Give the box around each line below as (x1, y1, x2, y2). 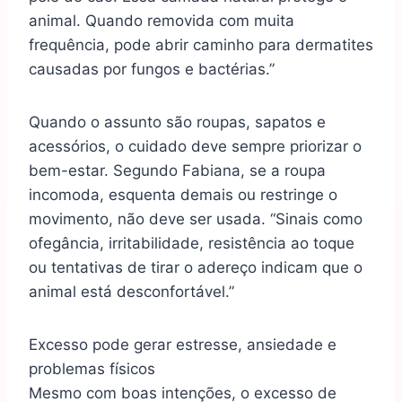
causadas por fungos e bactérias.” (29, 60, 275, 79)
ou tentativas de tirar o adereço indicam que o (29, 258, 363, 277)
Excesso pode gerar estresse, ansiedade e (29, 336, 336, 354)
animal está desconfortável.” (29, 283, 234, 301)
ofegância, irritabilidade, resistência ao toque (29, 234, 354, 253)
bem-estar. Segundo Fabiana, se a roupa (29, 162, 326, 180)
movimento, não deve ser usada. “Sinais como (29, 210, 363, 229)
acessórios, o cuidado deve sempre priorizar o (29, 137, 362, 156)
